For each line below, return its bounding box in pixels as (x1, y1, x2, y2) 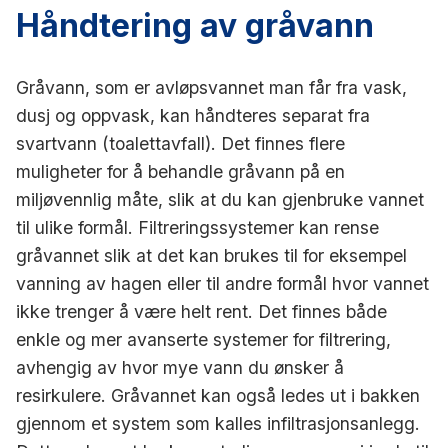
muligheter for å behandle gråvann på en (16, 160, 345, 182)
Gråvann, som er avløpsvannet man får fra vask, (16, 76, 407, 98)
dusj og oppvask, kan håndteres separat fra (16, 104, 370, 126)
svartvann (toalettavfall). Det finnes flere (16, 132, 345, 154)
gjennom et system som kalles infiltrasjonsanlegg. (16, 412, 420, 434)
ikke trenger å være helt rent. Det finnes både (16, 300, 387, 322)
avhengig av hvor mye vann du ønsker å (16, 356, 344, 378)
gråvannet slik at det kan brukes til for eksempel (16, 244, 407, 266)
